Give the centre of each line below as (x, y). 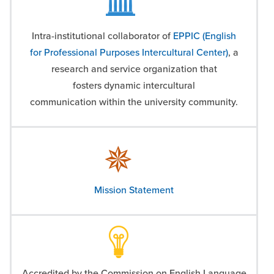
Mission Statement (134, 190)
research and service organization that (134, 69)
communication (65, 102)
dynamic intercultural (150, 86)
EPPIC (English (205, 36)
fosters (88, 86)
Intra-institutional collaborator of (102, 36)
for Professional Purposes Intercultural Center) (129, 53)
